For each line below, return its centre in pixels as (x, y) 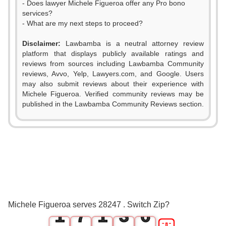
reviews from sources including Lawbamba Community (113, 64)
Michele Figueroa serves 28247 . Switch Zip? (89, 205)
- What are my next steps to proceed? (82, 23)
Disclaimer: (41, 43)
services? (37, 13)
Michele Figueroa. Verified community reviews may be (113, 94)
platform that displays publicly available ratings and (113, 53)
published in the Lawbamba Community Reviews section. (113, 104)
